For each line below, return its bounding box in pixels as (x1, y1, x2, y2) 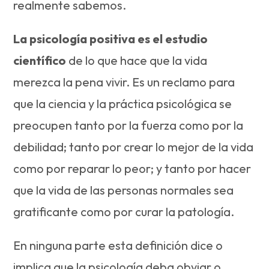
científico (13, 52, 67, 68)
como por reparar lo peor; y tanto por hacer (13, 160, 252, 176)
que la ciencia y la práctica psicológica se (13, 95, 232, 111)
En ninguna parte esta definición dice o (13, 237, 223, 253)
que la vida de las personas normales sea (13, 182, 234, 198)
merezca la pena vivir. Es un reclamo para (13, 74, 235, 89)
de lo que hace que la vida (66, 52, 208, 68)
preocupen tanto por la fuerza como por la (13, 117, 244, 133)
